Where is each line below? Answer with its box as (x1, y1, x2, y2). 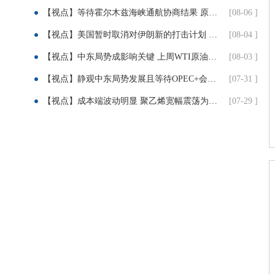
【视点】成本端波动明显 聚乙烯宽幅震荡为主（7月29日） (209, 96, 217, 106)
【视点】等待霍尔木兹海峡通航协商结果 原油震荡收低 (209, 8, 217, 17)
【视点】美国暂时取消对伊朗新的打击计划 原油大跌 (209, 30, 217, 39)
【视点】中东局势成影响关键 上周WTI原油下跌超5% (208, 52, 217, 61)
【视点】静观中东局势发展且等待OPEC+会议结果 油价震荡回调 (207, 74, 216, 83)
